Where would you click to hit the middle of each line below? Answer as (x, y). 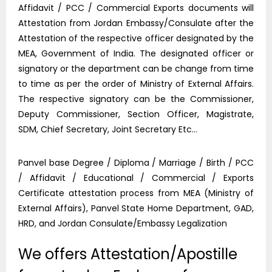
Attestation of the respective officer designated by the (136, 39)
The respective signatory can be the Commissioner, (136, 99)
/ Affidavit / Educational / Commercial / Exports (136, 178)
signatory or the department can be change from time (136, 69)
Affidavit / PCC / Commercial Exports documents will (136, 8)
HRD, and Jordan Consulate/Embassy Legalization (123, 224)
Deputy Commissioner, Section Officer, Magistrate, (136, 114)
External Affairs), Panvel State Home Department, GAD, (136, 209)
